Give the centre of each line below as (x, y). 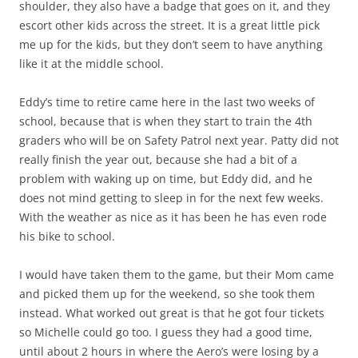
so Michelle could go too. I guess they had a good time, (166, 332)
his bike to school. (67, 236)
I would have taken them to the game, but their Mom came (177, 274)
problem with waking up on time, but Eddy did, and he (166, 179)
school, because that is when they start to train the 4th (166, 121)
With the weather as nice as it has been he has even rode (173, 217)
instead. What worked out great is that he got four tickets (172, 313)
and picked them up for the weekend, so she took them (167, 294)
